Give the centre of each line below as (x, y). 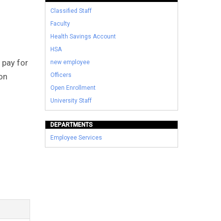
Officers (61, 75)
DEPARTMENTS (72, 125)
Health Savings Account (83, 36)
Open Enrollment (73, 88)
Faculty (60, 23)
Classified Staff (71, 11)
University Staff (71, 100)
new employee (70, 62)
